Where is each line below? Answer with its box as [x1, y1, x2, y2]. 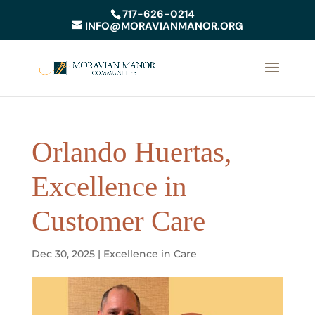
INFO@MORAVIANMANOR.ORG [84, 19, 243, 34]
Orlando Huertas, [31, 136, 231, 168]
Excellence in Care [103, 247, 197, 260]
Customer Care [31, 205, 205, 237]
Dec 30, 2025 [31, 247, 95, 260]
